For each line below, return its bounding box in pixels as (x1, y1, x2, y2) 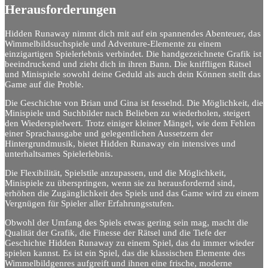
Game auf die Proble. (5, 79, 84, 89)
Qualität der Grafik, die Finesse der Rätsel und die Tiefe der (5, 227, 226, 237)
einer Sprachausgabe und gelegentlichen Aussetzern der (5, 129, 213, 139)
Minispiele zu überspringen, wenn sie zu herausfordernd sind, (5, 178, 235, 188)
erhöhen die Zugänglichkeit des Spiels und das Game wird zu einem (5, 188, 259, 198)
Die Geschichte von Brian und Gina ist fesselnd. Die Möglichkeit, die (5, 98, 263, 108)
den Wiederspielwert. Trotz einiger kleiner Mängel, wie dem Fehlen (5, 118, 255, 129)
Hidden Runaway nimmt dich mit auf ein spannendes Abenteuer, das (5, 28, 261, 38)
